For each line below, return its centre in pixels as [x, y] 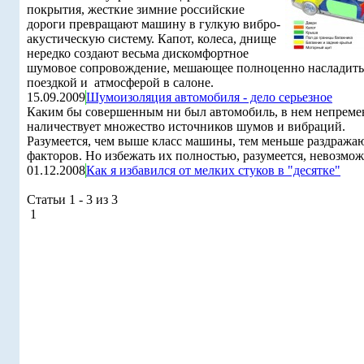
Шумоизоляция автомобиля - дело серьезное [209, 97]
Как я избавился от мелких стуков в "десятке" [213, 170]
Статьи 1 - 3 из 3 [72, 199]
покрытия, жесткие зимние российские [136, 9]
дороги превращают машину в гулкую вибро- [154, 24]
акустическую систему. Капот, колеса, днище [152, 39]
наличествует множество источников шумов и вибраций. [186, 126]
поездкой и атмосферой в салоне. [120, 82]
